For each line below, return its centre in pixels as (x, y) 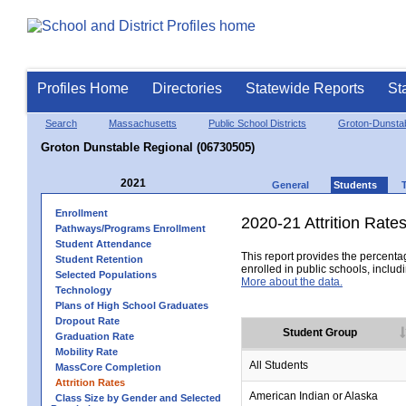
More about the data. (292, 282)
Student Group (320, 333)
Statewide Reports (305, 88)
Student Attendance (103, 244)
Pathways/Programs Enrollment (130, 228)
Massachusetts (143, 123)
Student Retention (99, 259)
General (290, 185)
